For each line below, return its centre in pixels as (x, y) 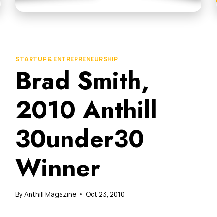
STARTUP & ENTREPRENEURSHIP (67, 59)
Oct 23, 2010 (105, 194)
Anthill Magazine (50, 194)
